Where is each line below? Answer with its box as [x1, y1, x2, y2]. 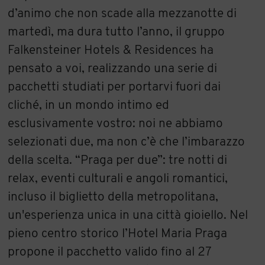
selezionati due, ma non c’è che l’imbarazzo [8, 135, 245, 148]
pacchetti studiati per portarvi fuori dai [8, 80, 221, 93]
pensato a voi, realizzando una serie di [8, 62, 218, 75]
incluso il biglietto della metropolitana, [8, 190, 219, 203]
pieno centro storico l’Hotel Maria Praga [8, 227, 228, 240]
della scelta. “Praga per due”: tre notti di [8, 154, 228, 167]
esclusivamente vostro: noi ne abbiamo [8, 117, 224, 130]
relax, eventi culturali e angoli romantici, [8, 172, 228, 185]
